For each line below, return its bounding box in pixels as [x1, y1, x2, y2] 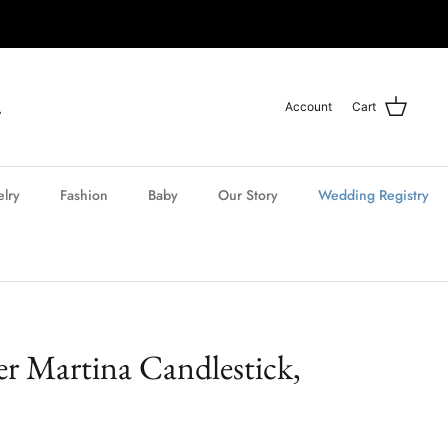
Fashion [59, 184, 108, 205]
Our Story [217, 184, 278, 205]
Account [285, 98, 332, 114]
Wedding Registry [317, 184, 429, 205]
